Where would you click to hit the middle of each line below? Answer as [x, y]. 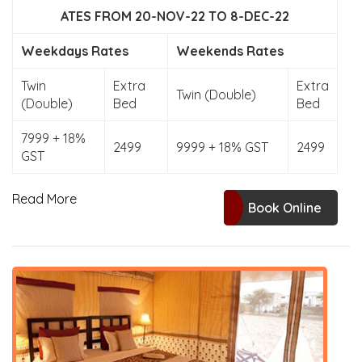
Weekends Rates [230, 51]
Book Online [285, 208]
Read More [44, 199]
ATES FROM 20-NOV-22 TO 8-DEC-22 [175, 16]
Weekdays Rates [75, 51]
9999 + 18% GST [222, 147]
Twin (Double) [216, 95]
